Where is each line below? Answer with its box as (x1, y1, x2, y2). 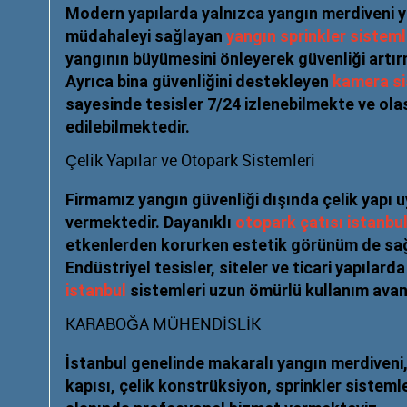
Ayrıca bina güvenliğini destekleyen (65, 72, 333, 91)
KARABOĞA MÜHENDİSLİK (65, 316, 261, 333)
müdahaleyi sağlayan (65, 26, 226, 45)
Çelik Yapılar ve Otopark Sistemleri (65, 153, 315, 170)
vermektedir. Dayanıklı (65, 213, 235, 232)
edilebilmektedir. (65, 117, 190, 136)
